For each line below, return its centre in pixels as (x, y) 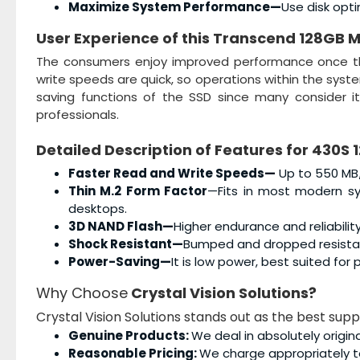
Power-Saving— (120, 262)
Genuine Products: (130, 335)
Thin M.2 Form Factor (138, 191)
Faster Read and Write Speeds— (172, 173)
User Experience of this (125, 38)
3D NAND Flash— (121, 226)
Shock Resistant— (126, 244)
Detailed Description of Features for (174, 150)
